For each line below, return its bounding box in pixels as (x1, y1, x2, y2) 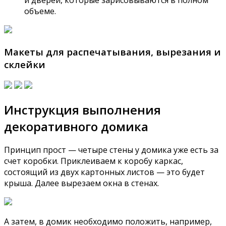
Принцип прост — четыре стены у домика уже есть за (4, 144, 218, 156)
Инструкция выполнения (4, 101, 161, 118)
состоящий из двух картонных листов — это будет (4, 166, 205, 178)
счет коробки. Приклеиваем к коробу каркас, (4, 155, 183, 167)
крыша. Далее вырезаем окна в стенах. (4, 178, 159, 189)
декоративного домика (4, 118, 148, 135)
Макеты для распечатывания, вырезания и (4, 45, 221, 58)
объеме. (24, 6, 56, 17)
